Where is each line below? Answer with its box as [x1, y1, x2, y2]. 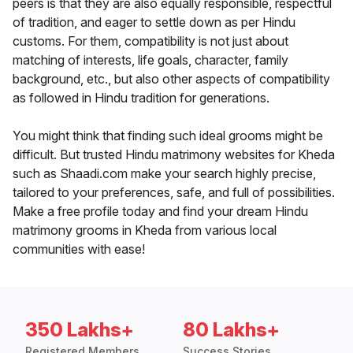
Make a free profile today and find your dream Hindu [13, 203, 308, 220]
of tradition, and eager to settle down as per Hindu [13, 14, 295, 31]
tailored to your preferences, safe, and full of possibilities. [13, 184, 335, 201]
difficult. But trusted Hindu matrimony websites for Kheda [13, 147, 335, 163]
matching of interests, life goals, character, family [13, 52, 288, 69]
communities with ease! [13, 241, 145, 258]
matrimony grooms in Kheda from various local [13, 222, 277, 239]
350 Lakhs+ [25, 318, 134, 342]
